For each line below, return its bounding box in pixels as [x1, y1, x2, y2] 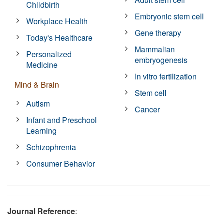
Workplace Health [26, 15, 88, 27]
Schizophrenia [26, 141, 77, 153]
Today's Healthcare [26, 31, 93, 43]
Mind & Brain [15, 78, 59, 90]
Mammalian [135, 43, 175, 55]
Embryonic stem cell [135, 10, 204, 22]
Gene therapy [135, 27, 182, 38]
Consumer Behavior [26, 157, 95, 169]
